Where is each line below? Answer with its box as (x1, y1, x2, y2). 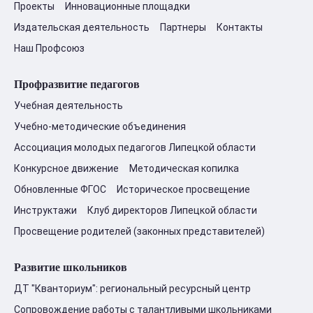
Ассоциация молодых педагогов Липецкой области (14, 142, 256, 153)
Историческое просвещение (117, 184, 250, 195)
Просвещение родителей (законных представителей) (14, 226, 265, 237)
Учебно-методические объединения (14, 121, 186, 132)
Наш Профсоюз (14, 43, 85, 54)
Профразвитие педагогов (14, 78, 140, 90)
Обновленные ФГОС (14, 184, 106, 195)
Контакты (217, 22, 263, 33)
